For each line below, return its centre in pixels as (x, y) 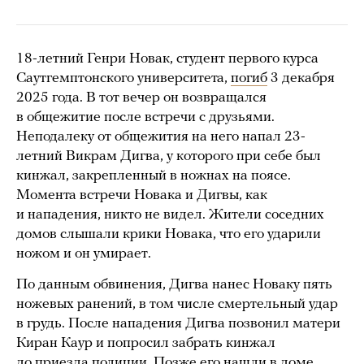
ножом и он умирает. (84, 254)
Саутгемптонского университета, (123, 79)
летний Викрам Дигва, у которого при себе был (169, 157)
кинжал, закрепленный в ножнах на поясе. (154, 176)
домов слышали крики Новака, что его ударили (169, 235)
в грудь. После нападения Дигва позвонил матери (178, 324)
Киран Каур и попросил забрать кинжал (146, 344)
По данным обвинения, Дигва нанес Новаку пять (174, 285)
